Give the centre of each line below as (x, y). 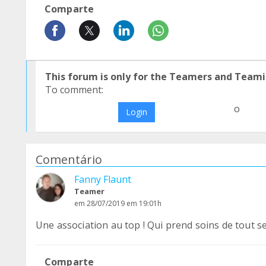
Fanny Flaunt (103, 179)
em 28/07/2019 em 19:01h (118, 203)
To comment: (74, 90)
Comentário (69, 159)
